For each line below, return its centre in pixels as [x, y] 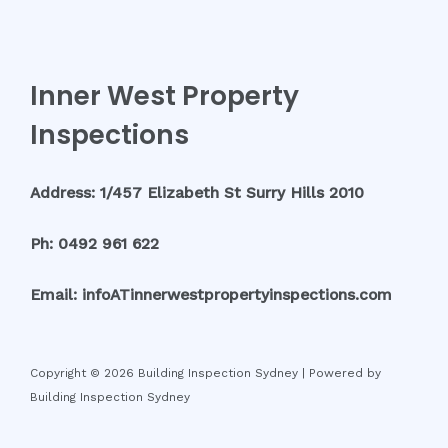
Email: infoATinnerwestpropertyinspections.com [211, 295]
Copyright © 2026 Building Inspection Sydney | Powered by [205, 372]
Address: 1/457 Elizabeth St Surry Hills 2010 [197, 192]
